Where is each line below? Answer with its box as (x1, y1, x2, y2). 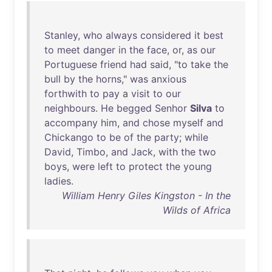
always (106, 29, 137, 41)
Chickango (44, 131, 93, 143)
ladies (44, 175, 71, 187)
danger (83, 44, 115, 56)
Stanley (44, 29, 78, 41)
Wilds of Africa (163, 204, 231, 216)
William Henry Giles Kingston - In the (62, 189, 231, 202)
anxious (151, 73, 186, 85)
